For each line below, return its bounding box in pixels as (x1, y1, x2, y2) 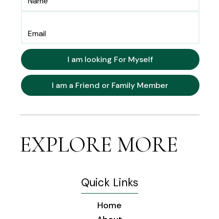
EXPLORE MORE (19, 131, 178, 158)
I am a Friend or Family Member (52, 80, 169, 91)
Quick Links (81, 175, 138, 190)
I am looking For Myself (67, 54, 153, 65)
